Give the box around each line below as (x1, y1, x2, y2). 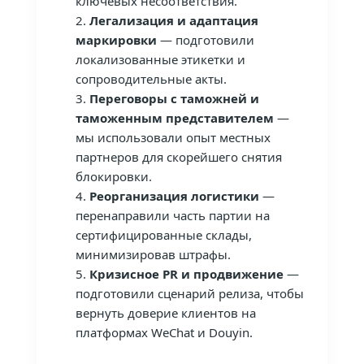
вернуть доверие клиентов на (75, 304, 256, 321)
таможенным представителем (75, 109, 274, 126)
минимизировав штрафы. (75, 245, 231, 262)
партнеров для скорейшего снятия (75, 148, 282, 165)
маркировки (75, 31, 157, 48)
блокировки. (75, 167, 152, 184)
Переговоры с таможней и (89, 89, 259, 106)
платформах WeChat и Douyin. (75, 323, 253, 340)
